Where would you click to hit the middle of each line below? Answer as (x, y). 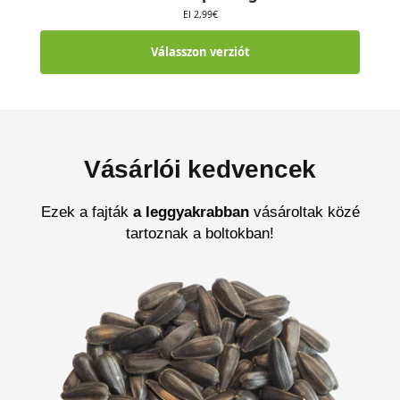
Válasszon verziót (200, 52)
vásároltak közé (304, 212)
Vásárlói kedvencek (200, 170)
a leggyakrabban (191, 212)
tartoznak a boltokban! (200, 234)
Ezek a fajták (87, 212)
